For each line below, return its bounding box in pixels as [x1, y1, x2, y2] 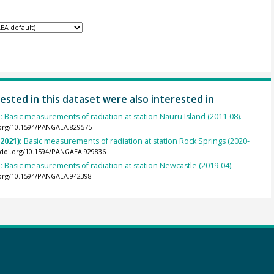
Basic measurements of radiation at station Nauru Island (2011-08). [4, 111, 242, 122]
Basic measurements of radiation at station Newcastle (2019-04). [4, 160, 233, 171]
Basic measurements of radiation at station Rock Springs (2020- [23, 136, 250, 147]
